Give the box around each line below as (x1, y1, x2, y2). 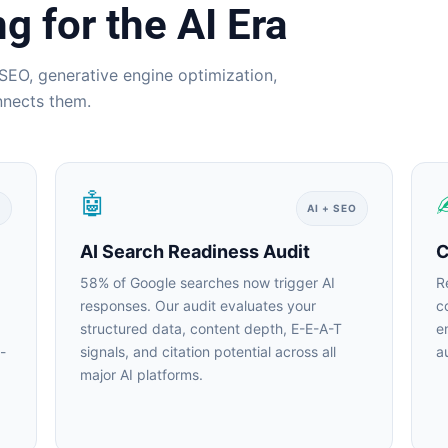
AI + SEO (299, 202, 350, 214)
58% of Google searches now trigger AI (72, 274, 328, 291)
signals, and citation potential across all (72, 343, 329, 360)
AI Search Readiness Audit (72, 241, 303, 262)
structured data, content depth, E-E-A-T (72, 320, 335, 337)
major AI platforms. (72, 366, 196, 383)
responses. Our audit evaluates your (72, 297, 309, 314)
